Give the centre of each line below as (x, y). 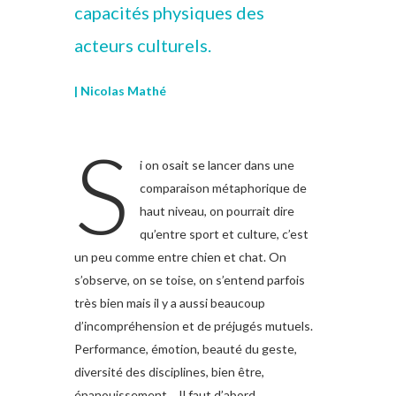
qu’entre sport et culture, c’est (224, 234)
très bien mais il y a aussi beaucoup (170, 303)
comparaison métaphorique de (223, 188)
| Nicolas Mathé (120, 91)
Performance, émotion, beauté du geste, (186, 349)
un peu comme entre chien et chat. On (180, 257)
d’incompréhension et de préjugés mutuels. (194, 326)
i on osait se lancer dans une (217, 165)
